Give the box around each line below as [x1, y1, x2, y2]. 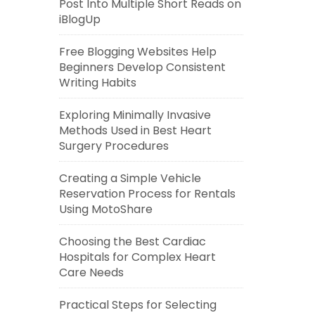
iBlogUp [58, 11, 101, 27]
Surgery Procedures [58, 138, 169, 154]
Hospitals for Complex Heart [58, 249, 216, 265]
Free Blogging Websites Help [58, 44, 217, 60]
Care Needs [58, 264, 124, 281]
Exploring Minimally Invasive [58, 107, 211, 123]
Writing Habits [58, 75, 136, 91]
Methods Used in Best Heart [58, 122, 212, 139]
